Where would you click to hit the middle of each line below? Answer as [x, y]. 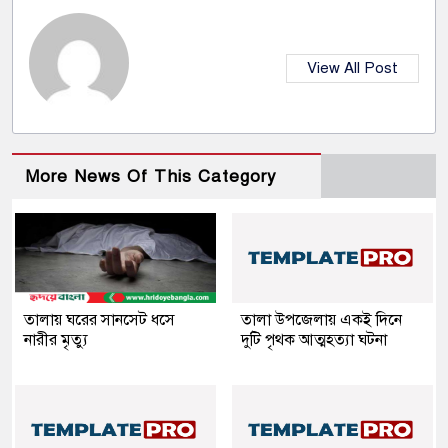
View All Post [352, 68]
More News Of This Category [151, 177]
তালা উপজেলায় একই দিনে [321, 320]
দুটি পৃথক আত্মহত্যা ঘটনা [314, 340]
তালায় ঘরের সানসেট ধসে [99, 320]
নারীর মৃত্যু [56, 340]
